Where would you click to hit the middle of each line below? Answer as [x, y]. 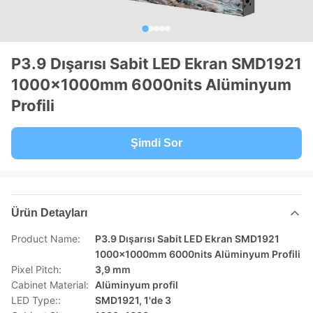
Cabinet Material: [50, 285]
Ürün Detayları [49, 213]
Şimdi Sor [156, 143]
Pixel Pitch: [36, 269]
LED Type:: [36, 300]
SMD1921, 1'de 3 [133, 300]
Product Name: [46, 239]
